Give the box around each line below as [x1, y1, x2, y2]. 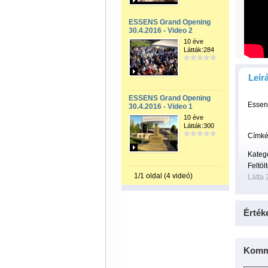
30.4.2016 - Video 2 [128, 26, 193, 35]
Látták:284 [183, 46, 214, 53]
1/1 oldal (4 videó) [133, 172, 193, 180]
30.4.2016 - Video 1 [128, 102, 193, 111]
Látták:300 [183, 122, 214, 129]
